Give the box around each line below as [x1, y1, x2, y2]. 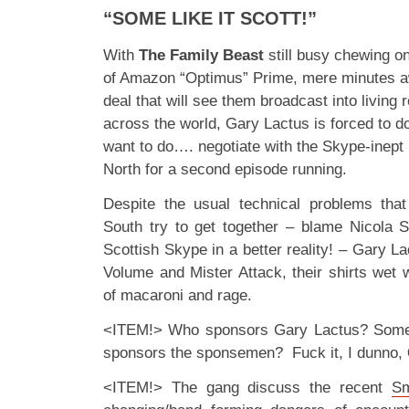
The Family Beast [139, 47, 264, 64]
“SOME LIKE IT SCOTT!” [103, 8, 317, 28]
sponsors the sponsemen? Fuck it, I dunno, [103, 344, 407, 362]
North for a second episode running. [103, 161, 347, 178]
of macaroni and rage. [103, 287, 252, 304]
